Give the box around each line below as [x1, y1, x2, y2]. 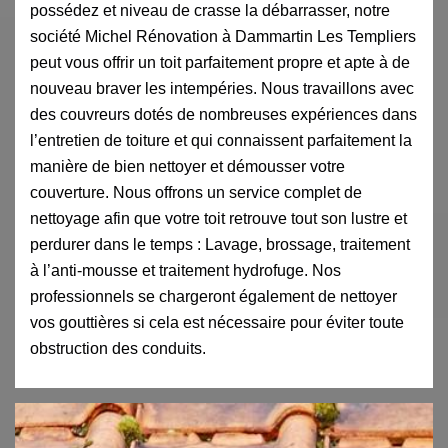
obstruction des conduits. [30, 339, 206, 357]
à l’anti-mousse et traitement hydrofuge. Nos [30, 261, 341, 279]
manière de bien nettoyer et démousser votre [30, 157, 345, 175]
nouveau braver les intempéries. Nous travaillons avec [30, 79, 414, 97]
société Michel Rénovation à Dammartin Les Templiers [30, 27, 416, 45]
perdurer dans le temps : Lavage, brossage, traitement [30, 235, 410, 253]
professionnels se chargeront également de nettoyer [30, 287, 397, 305]
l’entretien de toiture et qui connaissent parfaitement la [30, 131, 412, 149]
